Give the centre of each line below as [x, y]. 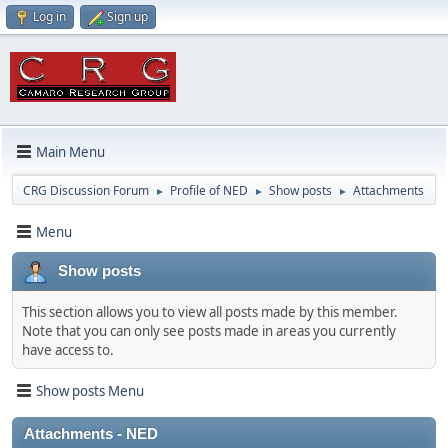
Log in [49, 16]
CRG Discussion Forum [86, 190]
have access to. [68, 350]
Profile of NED [209, 190]
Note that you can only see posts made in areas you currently [209, 331]
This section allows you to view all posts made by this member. [210, 312]
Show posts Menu [90, 390]
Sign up [127, 16]
